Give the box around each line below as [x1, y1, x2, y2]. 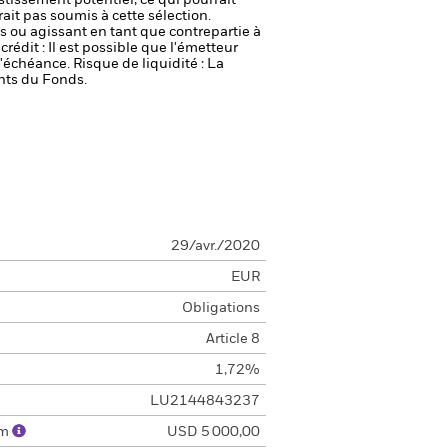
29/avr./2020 [170, 239, 260, 253]
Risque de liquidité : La [73, 57, 224, 71]
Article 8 [205, 332, 260, 346]
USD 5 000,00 [166, 425, 260, 439]
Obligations [181, 301, 260, 315]
